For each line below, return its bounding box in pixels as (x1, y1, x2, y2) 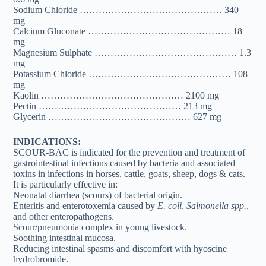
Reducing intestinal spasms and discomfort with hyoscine (13, 243, 227, 254)
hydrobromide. (13, 254, 69, 264)
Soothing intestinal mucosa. (13, 233, 116, 243)
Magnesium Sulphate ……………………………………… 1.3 (13, 47, 252, 58)
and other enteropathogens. (13, 211, 115, 221)
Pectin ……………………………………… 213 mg (13, 101, 213, 111)
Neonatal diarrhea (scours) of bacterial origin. (13, 190, 183, 200)
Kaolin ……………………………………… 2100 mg (13, 90, 220, 100)
